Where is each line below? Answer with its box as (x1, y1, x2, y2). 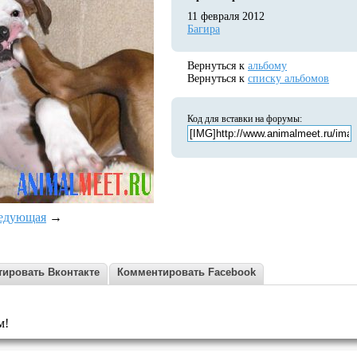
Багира (187, 23, 220, 35)
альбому (248, 60, 287, 72)
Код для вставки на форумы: (187, 113, 302, 124)
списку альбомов (248, 73, 329, 84)
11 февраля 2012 (187, 10, 265, 22)
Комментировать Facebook (117, 266, 256, 278)
